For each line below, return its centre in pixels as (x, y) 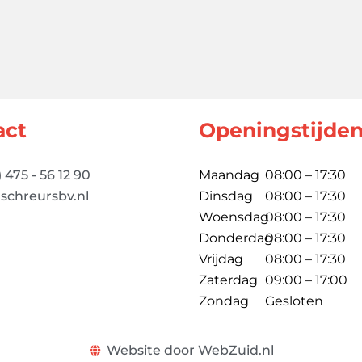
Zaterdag (228, 280)
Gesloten (294, 301)
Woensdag (234, 217)
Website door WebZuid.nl (190, 350)
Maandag (229, 175)
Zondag (224, 301)
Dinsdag (226, 196)
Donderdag (236, 238)
